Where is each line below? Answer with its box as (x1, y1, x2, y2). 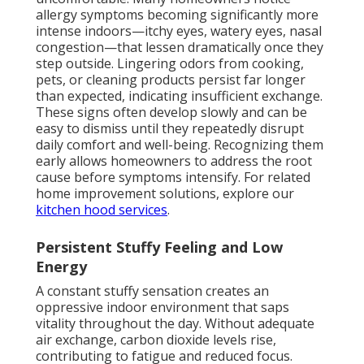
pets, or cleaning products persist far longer (36, 71, 305, 89)
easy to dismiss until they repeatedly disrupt (36, 119, 304, 138)
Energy (36, 257, 87, 277)
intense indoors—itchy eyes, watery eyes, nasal (36, 22, 322, 41)
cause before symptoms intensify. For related (36, 168, 310, 187)
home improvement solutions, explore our (36, 184, 294, 203)
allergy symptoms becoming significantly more (36, 6, 318, 24)
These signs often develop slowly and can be (36, 103, 307, 122)
